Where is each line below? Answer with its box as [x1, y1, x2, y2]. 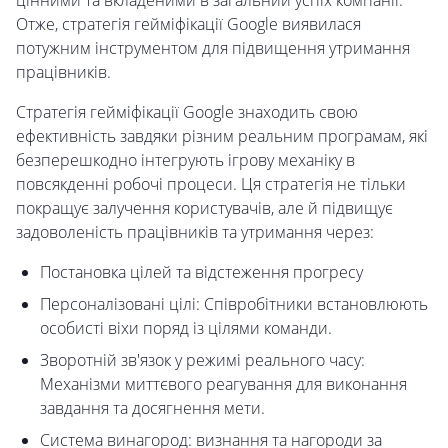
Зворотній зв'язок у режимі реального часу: [40, 349, 365, 372]
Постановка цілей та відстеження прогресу [40, 261, 363, 284]
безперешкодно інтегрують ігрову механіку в [16, 149, 355, 172]
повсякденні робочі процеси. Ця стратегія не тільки [16, 173, 406, 196]
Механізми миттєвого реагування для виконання [40, 373, 407, 396]
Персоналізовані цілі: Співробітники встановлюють [40, 293, 428, 316]
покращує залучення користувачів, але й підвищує [16, 197, 393, 220]
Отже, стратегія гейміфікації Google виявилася [16, 13, 361, 36]
